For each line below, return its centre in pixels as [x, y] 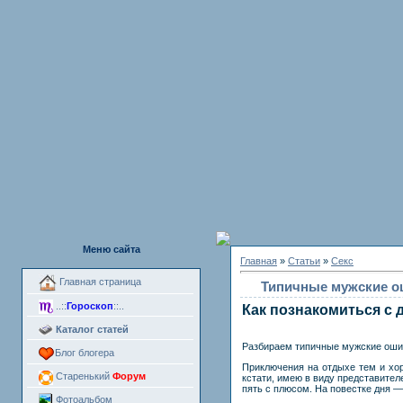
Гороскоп [90, 306]
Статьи [304, 261]
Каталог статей [91, 329]
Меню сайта [111, 249]
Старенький [83, 376]
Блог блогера [85, 352]
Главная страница [99, 281]
